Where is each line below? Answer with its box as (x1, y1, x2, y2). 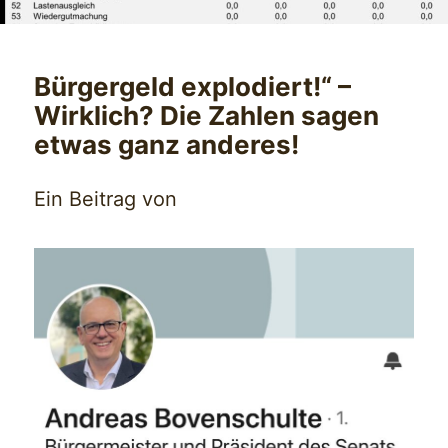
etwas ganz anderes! (34, 128, 300, 160)
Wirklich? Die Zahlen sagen (34, 99, 380, 131)
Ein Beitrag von (34, 186, 178, 211)
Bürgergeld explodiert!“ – (34, 70, 352, 102)
